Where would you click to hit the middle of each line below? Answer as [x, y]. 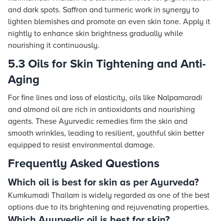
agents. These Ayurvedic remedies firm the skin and [98, 121]
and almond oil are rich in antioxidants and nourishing [101, 110]
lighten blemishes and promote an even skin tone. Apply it [109, 22]
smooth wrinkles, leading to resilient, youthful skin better [106, 133]
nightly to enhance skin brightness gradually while [95, 34]
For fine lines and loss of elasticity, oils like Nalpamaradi [105, 98]
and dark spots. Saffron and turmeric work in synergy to [104, 10]
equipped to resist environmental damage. [81, 145]
